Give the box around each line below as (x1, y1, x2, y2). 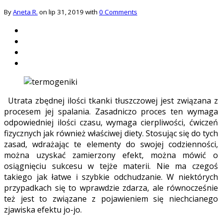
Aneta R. (13, 7, 38, 16)
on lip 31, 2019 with (38, 7, 99, 16)
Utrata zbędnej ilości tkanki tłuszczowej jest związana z (8, 95, 218, 106)
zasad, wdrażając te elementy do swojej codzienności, (4, 138, 218, 150)
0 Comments (99, 7, 137, 16)
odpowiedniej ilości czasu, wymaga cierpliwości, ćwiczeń (4, 116, 218, 128)
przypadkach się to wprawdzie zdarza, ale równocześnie (4, 182, 218, 193)
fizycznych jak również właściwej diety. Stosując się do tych (4, 127, 218, 139)
